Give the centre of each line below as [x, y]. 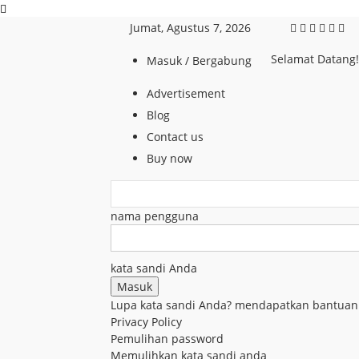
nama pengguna [155, 216]
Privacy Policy [146, 322]
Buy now [169, 158]
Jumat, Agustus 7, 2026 [190, 28]
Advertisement [186, 93]
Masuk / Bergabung [199, 61]
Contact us [175, 137]
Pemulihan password [167, 339]
